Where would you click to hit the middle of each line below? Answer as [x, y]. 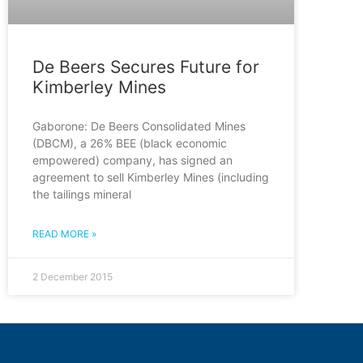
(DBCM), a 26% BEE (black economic [130, 143]
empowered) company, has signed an [132, 160]
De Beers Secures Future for [146, 67]
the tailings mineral [82, 194]
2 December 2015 [73, 277]
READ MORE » [64, 234]
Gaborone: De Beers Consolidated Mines [139, 126]
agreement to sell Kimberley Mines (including [151, 177]
